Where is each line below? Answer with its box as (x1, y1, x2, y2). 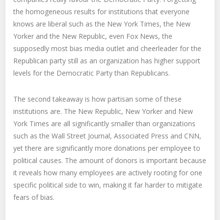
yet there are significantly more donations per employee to (13, 143, 201, 153)
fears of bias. (13, 192, 55, 202)
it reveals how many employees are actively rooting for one (13, 168, 203, 178)
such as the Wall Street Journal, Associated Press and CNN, (13, 131, 202, 141)
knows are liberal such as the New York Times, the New (13, 19, 191, 29)
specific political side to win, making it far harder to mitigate (13, 180, 203, 190)
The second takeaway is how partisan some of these (13, 94, 182, 104)
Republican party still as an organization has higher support (13, 56, 201, 66)
